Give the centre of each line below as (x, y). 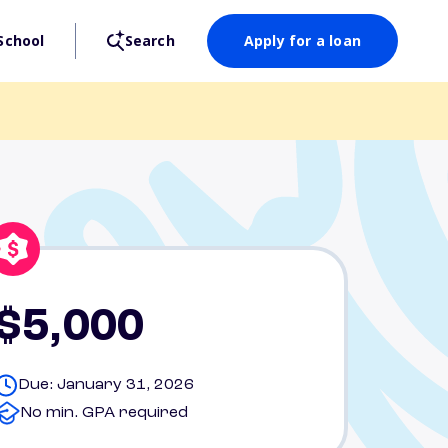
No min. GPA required (104, 413)
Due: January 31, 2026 (106, 385)
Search (149, 40)
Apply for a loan (302, 40)
